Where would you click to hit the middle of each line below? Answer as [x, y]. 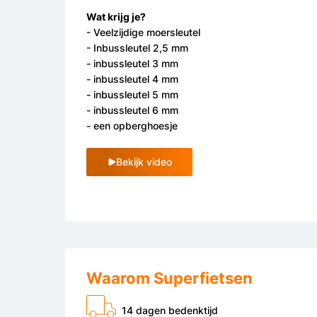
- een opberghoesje [132, 125]
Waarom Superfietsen [169, 278]
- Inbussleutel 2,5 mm [137, 47]
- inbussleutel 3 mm [132, 63]
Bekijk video [144, 161]
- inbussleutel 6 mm [132, 110]
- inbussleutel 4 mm [132, 79]
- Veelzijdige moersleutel [143, 32]
